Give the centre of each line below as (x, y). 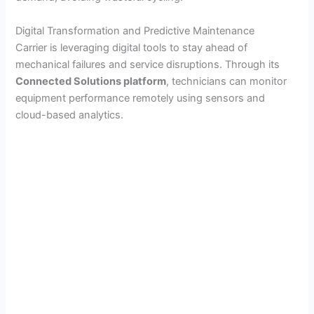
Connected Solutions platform (91, 81)
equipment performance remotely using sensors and (141, 98)
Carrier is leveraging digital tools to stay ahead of (132, 47)
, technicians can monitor (227, 81)
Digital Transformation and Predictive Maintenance (135, 30)
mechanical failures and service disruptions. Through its (148, 64)
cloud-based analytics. (70, 115)
